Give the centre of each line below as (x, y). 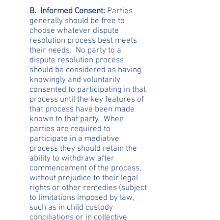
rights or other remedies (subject (88, 188)
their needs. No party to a (75, 51)
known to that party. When (77, 119)
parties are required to (70, 129)
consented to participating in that (88, 90)
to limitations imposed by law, (82, 198)
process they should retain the (83, 149)
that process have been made (82, 110)
